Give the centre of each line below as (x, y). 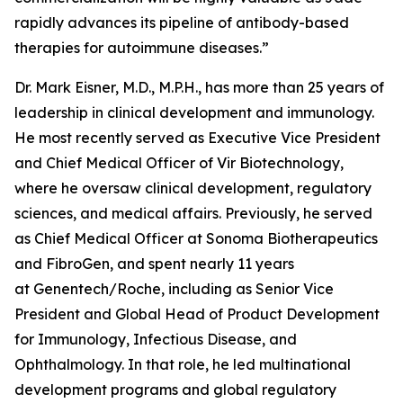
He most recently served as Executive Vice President (197, 138)
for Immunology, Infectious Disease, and (156, 339)
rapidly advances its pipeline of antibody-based (182, 22)
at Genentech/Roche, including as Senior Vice (174, 289)
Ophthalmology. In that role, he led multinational (183, 364)
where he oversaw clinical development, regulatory (193, 188)
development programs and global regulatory (175, 390)
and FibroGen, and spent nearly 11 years (154, 264)
